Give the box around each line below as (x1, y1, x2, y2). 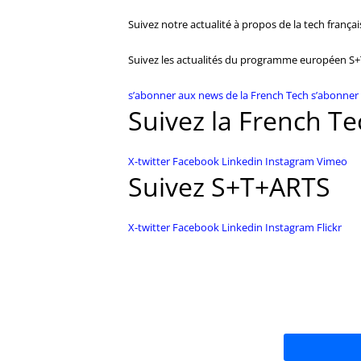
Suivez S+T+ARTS (127, 168, 330, 204)
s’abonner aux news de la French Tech (127, 87, 311, 102)
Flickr (316, 219, 342, 234)
